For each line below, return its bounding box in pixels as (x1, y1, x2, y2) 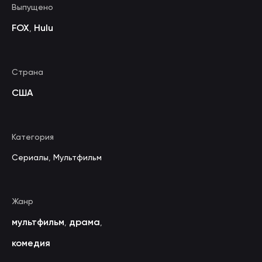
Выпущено (12, 2, 53, 12)
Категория (12, 132, 54, 142)
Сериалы (12, 153, 49, 162)
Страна (12, 67, 43, 77)
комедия (12, 237, 50, 249)
